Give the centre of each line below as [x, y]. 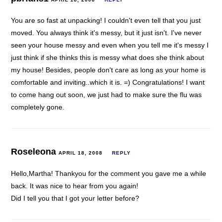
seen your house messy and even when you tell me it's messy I [110, 45]
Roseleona [35, 151]
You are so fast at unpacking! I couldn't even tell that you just [106, 20]
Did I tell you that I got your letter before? [75, 198]
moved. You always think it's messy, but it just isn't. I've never [107, 32]
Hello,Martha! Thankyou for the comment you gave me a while [109, 173]
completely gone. [38, 107]
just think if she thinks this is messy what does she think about [108, 57]
